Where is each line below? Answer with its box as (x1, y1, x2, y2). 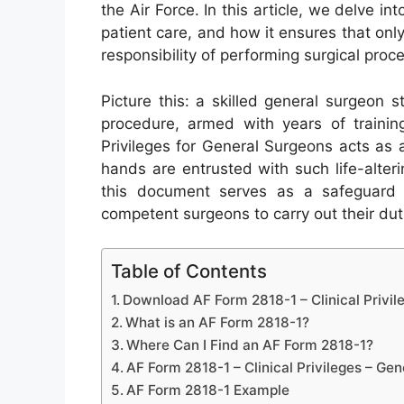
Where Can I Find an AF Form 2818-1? (126, 336, 374, 354)
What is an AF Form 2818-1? (125, 314, 310, 332)
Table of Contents (111, 260, 267, 283)
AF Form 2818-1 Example (126, 381, 290, 399)
